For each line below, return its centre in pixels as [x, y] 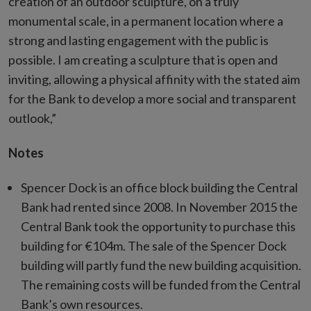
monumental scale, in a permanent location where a [146, 21]
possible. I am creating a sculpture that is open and [143, 60]
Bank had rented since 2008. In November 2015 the [159, 207]
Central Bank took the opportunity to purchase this [158, 227]
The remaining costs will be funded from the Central [161, 285]
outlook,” [32, 118]
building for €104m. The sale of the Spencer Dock [154, 246]
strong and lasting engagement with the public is [138, 41]
